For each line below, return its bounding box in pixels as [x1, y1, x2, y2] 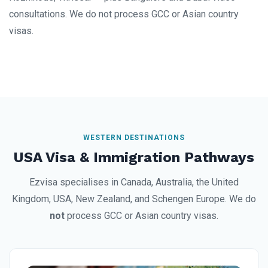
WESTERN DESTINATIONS [83, 133, 185, 142]
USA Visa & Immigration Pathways [14, 148, 254, 166]
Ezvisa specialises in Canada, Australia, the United [29, 176, 239, 188]
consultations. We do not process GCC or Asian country [9, 8, 239, 20]
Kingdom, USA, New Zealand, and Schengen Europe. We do [12, 193, 256, 205]
